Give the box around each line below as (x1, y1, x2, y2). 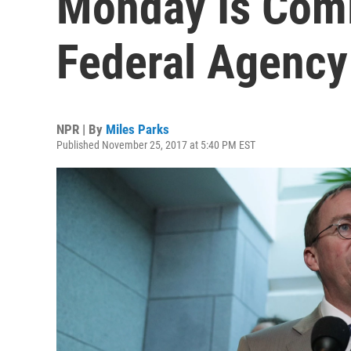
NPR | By (56, 121, 106, 137)
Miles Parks (106, 121, 169, 137)
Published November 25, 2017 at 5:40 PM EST (56, 139, 255, 151)
